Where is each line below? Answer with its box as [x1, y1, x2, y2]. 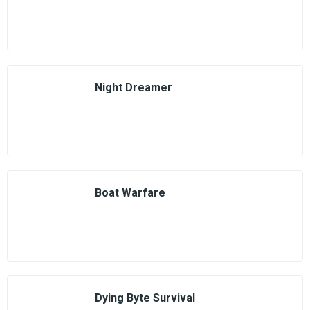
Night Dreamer [95, 81, 172, 94]
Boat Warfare [95, 186, 165, 199]
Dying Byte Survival [95, 291, 195, 304]
